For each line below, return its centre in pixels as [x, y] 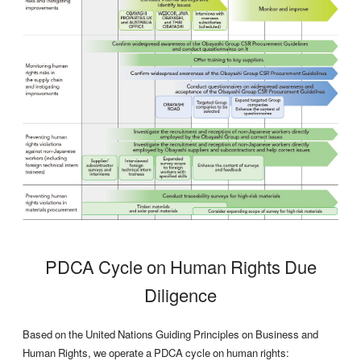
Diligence [180, 294]
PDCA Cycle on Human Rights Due [180, 266]
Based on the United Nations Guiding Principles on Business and [170, 334]
